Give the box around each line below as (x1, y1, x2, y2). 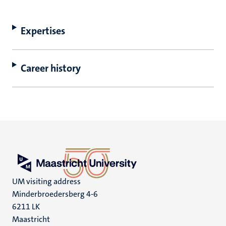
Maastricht (12, 214, 50, 224)
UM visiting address (12, 176, 81, 187)
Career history (20, 62, 81, 75)
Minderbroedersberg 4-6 (12, 189, 98, 199)
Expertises (20, 24, 65, 37)
